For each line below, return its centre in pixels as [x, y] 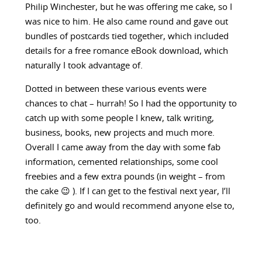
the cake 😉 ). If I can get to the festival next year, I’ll [127, 192]
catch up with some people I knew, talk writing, [119, 119]
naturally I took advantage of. [84, 66]
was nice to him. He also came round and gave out [126, 22]
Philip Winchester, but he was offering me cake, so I [128, 8]
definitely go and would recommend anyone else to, [130, 206]
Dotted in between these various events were [116, 89]
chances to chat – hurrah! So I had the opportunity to [131, 104]
